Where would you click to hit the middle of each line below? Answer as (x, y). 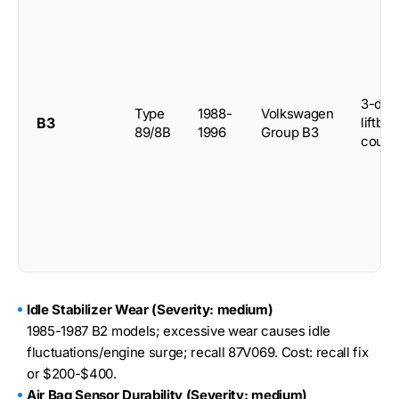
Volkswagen (297, 113)
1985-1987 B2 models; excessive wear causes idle (179, 330)
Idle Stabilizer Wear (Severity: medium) (150, 309)
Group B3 (290, 132)
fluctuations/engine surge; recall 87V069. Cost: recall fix (198, 352)
